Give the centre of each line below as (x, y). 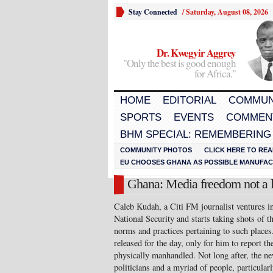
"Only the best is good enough (179, 63)
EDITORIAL (190, 100)
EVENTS (194, 117)
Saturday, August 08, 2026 (227, 12)
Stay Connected (153, 12)
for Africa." (215, 73)
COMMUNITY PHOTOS (156, 150)
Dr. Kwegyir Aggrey (196, 53)
